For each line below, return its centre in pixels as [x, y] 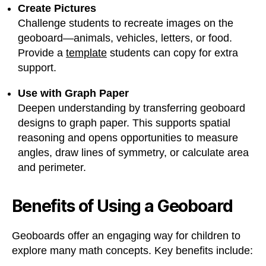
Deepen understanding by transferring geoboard [132, 108]
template [86, 53]
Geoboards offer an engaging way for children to [126, 236]
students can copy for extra [172, 53]
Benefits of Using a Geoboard [122, 206]
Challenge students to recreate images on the [126, 23]
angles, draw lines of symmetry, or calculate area [133, 153]
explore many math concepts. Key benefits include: [132, 251]
